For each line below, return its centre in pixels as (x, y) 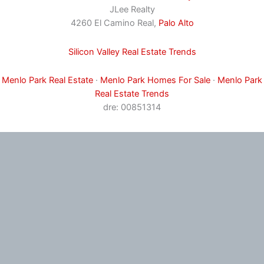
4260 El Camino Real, (114, 23)
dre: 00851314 (132, 108)
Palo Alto (176, 23)
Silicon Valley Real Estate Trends (132, 52)
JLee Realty (132, 10)
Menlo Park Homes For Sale (155, 80)
